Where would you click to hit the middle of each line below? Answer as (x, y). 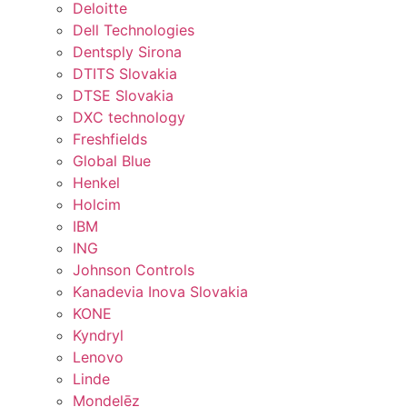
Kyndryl (98, 335)
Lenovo (98, 357)
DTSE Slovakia (123, 95)
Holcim (97, 204)
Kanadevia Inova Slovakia (160, 291)
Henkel (96, 182)
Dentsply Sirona (127, 51)
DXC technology (129, 117)
